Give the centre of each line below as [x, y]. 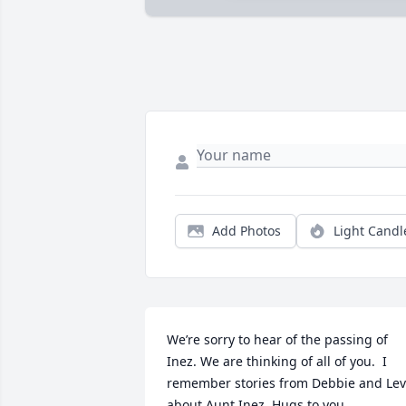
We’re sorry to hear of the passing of [277, 340]
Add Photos [246, 231]
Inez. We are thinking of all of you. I [277, 362]
